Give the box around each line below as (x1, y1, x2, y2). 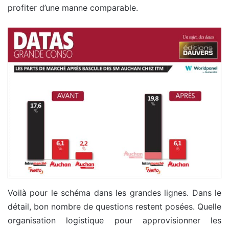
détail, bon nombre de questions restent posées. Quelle (8, 201, 221, 212)
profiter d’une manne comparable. (8, 2, 138, 13)
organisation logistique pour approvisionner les (8, 215, 221, 226)
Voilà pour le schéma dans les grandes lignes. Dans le (8, 188, 221, 198)
